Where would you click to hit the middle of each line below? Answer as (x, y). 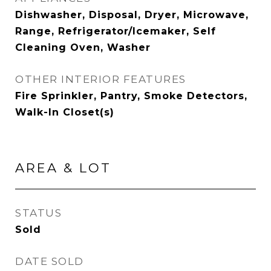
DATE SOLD (50, 261)
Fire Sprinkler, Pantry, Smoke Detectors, (131, 96)
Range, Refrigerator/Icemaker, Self (116, 31)
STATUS (38, 213)
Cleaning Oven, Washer (83, 47)
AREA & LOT (63, 168)
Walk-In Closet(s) (65, 112)
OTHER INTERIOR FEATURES (101, 79)
